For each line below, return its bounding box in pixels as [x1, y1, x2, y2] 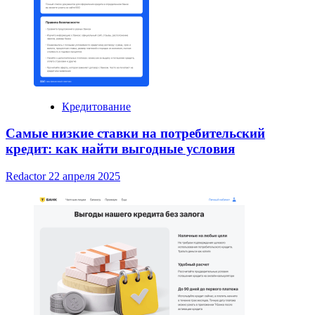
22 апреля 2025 [49, 170, 120, 183]
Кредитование [62, 100, 131, 112]
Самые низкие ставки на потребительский [6, 126, 265, 141]
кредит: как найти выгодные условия [6, 141, 235, 157]
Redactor [6, 170, 49, 183]
